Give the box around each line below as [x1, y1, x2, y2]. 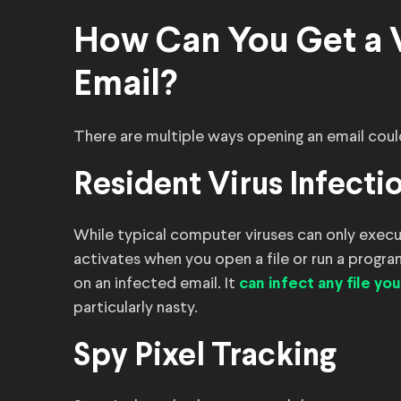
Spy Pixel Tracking [73, 342, 337, 372]
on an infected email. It [73, 276, 239, 292]
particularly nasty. [73, 300, 201, 316]
